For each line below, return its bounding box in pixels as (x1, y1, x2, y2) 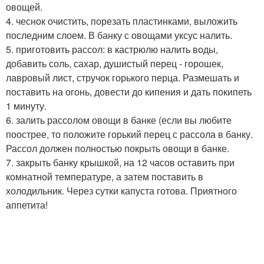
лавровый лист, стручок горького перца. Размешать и (6, 70, 239, 84)
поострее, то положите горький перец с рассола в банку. (6, 127, 253, 141)
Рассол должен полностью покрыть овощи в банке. (6, 141, 229, 155)
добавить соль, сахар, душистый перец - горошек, (6, 56, 223, 70)
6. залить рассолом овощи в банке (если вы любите (6, 113, 232, 127)
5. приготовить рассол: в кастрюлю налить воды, (6, 42, 218, 56)
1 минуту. (6, 98, 47, 113)
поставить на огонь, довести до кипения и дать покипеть (6, 84, 252, 98)
